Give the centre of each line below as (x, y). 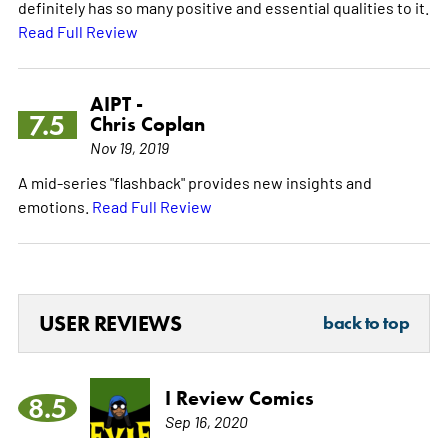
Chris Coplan (147, 124)
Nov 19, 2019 (129, 147)
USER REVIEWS (110, 324)
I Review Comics (239, 398)
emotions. (54, 206)
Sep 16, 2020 (206, 421)
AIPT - (116, 104)
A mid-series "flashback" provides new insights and (194, 182)
